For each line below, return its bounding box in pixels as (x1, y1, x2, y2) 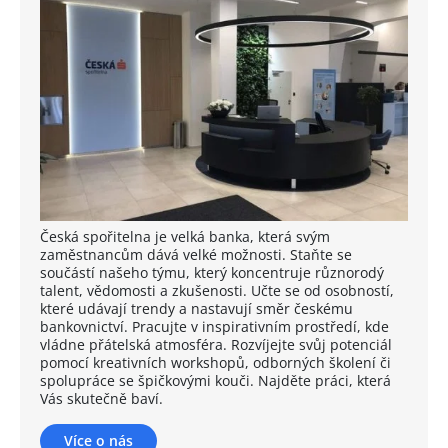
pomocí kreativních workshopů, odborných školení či (40, 352, 391, 372)
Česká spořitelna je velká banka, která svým (40, 226, 330, 246)
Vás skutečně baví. (40, 388, 163, 408)
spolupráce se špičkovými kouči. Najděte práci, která (40, 370, 391, 390)
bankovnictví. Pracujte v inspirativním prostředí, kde (40, 316, 389, 336)
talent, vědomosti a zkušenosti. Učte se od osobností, (40, 280, 394, 300)
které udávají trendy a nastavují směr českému (40, 298, 353, 318)
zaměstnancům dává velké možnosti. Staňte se (40, 244, 352, 264)
